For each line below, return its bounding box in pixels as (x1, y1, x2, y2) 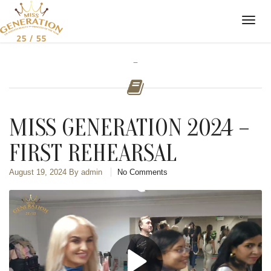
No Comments (117, 168, 168, 177)
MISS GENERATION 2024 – (9, 114, 249, 142)
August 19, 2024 (9, 168, 67, 177)
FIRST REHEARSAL (9, 140, 177, 167)
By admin (69, 168, 102, 177)
